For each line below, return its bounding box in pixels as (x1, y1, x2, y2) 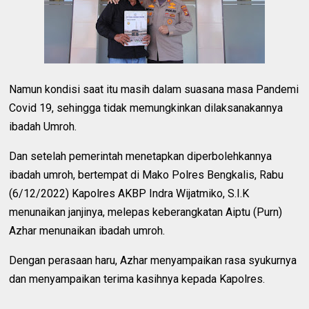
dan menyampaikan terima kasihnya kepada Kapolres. (9, 272, 266, 286)
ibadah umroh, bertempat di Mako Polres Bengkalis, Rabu (9, 168, 284, 181)
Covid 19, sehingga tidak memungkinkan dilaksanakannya (9, 101, 283, 114)
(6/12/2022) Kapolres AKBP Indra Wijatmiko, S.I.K (9, 186, 250, 200)
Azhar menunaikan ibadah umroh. (9, 223, 166, 237)
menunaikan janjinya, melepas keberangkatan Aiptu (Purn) (9, 205, 283, 219)
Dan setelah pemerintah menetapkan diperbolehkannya (9, 149, 272, 163)
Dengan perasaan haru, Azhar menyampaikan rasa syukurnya (9, 253, 297, 267)
